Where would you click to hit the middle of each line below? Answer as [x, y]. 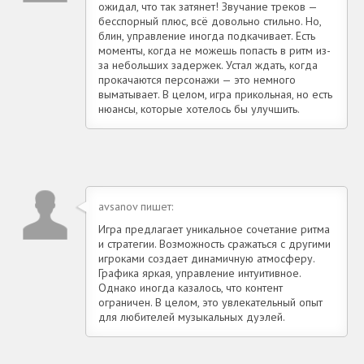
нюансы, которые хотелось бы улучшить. [199, 108]
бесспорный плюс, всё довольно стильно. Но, [210, 21]
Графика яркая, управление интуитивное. [199, 273]
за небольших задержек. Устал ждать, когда [208, 65]
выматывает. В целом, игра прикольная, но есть [215, 94]
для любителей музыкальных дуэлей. [192, 316]
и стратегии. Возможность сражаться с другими [214, 243]
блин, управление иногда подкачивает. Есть [207, 35]
